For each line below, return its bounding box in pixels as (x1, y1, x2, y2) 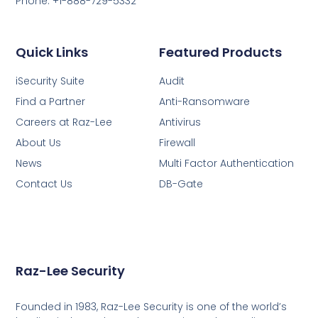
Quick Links (16, 43, 89, 61)
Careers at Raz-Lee (16, 114, 113, 129)
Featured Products (159, 43, 282, 61)
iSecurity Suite (16, 73, 85, 88)
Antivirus (159, 114, 201, 129)
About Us (16, 135, 62, 150)
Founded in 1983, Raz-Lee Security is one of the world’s (16, 299, 287, 314)
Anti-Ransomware (159, 94, 250, 109)
